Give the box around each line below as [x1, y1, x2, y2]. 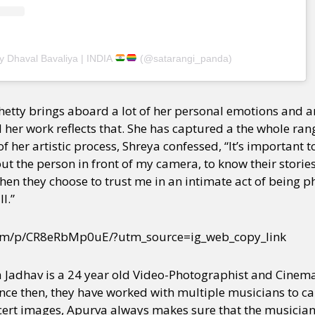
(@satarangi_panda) [136, 52, 232, 64]
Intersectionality [156, 44, 231, 58]
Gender [70, 44, 105, 58]
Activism [111, 44, 150, 58]
